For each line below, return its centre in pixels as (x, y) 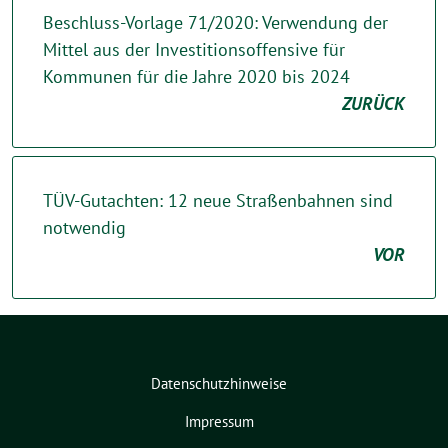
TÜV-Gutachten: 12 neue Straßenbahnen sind (218, 200)
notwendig (84, 227)
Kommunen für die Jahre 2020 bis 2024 (196, 76)
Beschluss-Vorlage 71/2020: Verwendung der (215, 22)
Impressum (219, 421)
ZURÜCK (373, 103)
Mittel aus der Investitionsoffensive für (194, 49)
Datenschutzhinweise (219, 383)
